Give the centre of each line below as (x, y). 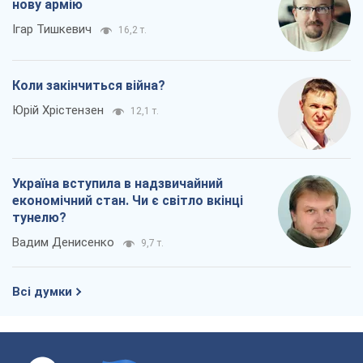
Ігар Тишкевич (52, 30)
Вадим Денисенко (63, 243)
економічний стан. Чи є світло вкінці (128, 201)
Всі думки (42, 292)
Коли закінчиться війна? (89, 86)
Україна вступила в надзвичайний (117, 184)
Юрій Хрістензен (58, 111)
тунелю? (39, 218)
